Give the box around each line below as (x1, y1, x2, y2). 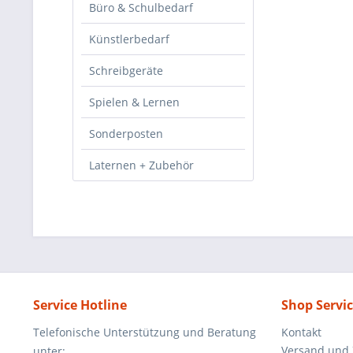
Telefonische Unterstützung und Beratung (33, 325, 256, 340)
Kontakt (281, 325, 321, 340)
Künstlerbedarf (89, 32, 169, 46)
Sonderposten (89, 126, 163, 141)
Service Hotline (33, 296, 127, 314)
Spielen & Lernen (89, 95, 180, 110)
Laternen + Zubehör (89, 158, 194, 173)
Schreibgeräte (89, 63, 163, 78)
